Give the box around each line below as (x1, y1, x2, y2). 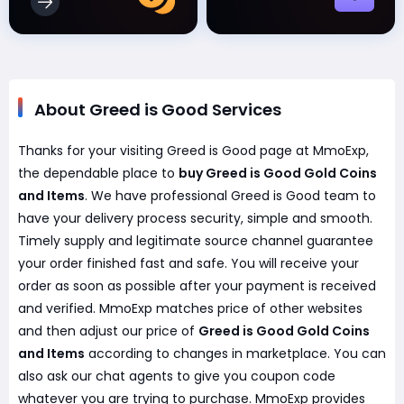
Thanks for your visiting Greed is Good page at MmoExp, (18, 142, 369, 160)
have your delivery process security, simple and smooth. (18, 209, 372, 227)
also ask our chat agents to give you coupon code (18, 367, 335, 385)
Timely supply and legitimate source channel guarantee (18, 232, 373, 250)
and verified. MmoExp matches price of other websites (18, 299, 363, 317)
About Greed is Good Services (34, 98, 281, 121)
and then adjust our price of (18, 322, 198, 340)
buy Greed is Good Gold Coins (179, 164, 377, 182)
